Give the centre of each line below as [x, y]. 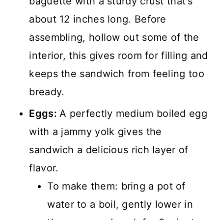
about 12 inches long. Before [98, 19]
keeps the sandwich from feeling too [117, 74]
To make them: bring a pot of [116, 186]
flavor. [44, 168]
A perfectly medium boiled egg [133, 114]
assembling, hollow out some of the [114, 38]
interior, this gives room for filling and [119, 56]
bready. [47, 92]
